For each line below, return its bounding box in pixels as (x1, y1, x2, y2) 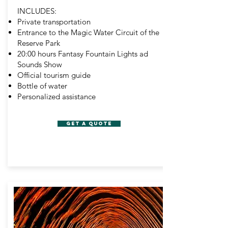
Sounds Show (17, 60, 62, 69)
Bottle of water (17, 81, 67, 91)
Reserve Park (17, 38, 60, 48)
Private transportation (17, 17, 91, 26)
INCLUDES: (17, 6, 56, 16)
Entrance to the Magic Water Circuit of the (17, 27, 159, 37)
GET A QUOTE (66, 120, 112, 127)
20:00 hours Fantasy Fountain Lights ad (17, 49, 148, 59)
